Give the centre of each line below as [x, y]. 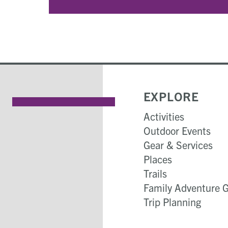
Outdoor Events [177, 131]
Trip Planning [172, 202]
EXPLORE [171, 96]
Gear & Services [178, 145]
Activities [164, 116]
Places [158, 159]
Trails [155, 173]
